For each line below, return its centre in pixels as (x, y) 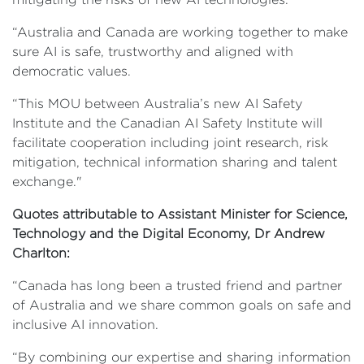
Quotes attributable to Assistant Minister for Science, (180, 214)
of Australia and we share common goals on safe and (182, 305)
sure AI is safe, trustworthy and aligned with (153, 52)
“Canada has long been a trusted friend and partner (177, 286)
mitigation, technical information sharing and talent (175, 162)
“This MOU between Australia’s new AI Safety (157, 104)
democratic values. (74, 71)
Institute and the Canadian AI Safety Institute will (167, 123)
